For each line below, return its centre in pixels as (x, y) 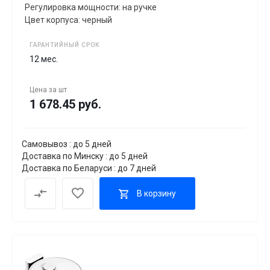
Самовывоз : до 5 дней (67, 144)
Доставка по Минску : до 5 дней (85, 156)
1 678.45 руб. (65, 105)
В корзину (156, 193)
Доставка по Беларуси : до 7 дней (89, 168)
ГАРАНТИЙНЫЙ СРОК (64, 45)
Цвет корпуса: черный (68, 20)
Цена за (44, 90)
